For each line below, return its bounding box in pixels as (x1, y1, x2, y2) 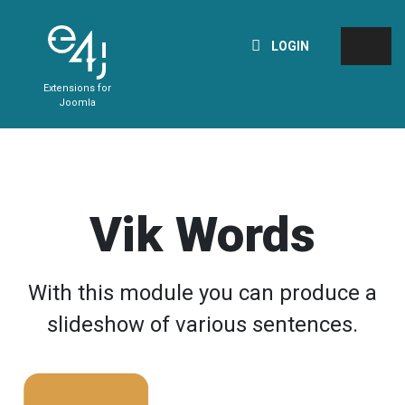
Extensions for (42, 82, 111, 94)
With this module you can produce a (27, 280, 377, 306)
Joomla (58, 97, 96, 108)
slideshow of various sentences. (46, 312, 358, 337)
